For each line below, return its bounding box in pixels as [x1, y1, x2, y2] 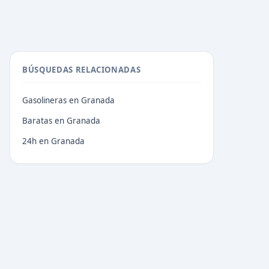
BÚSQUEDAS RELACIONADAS [22, 64, 141, 75]
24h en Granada [22, 136, 85, 147]
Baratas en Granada [22, 115, 100, 126]
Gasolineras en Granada [22, 95, 115, 106]
